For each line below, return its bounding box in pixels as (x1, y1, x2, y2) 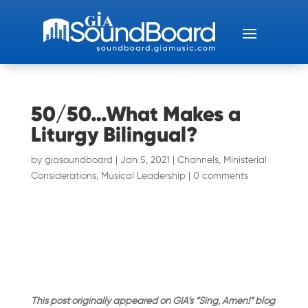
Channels (177, 154, 219, 165)
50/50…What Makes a (30, 101, 241, 126)
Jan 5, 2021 (120, 154, 170, 165)
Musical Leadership (100, 170, 186, 181)
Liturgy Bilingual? (30, 122, 197, 147)
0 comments (192, 170, 248, 181)
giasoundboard (44, 154, 113, 165)
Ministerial (223, 154, 267, 165)
